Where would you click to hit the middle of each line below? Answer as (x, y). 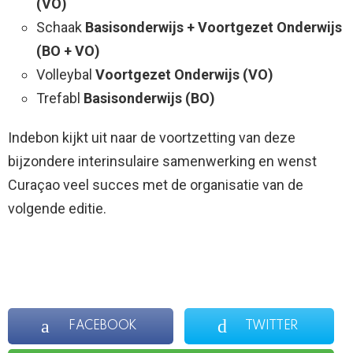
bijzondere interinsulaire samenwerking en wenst (162, 162)
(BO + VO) (68, 51)
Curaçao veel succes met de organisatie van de (156, 185)
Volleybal (66, 75)
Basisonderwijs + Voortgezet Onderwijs (214, 28)
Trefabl (60, 98)
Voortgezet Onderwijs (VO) (184, 75)
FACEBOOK (103, 327)
